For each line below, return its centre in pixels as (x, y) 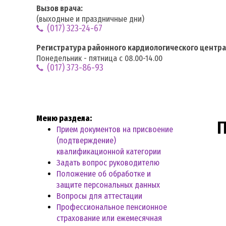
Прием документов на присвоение (115, 129)
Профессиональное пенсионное (112, 207)
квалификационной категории (109, 151)
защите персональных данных (108, 185)
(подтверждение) (86, 140)
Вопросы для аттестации (99, 196)
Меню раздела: (64, 118)
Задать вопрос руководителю (108, 162)
